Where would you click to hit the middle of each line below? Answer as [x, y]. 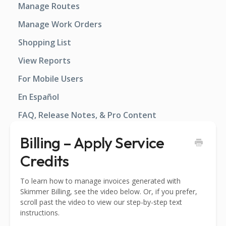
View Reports [44, 61]
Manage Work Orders [60, 24]
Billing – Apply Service [92, 143]
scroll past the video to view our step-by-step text [101, 202]
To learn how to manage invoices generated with [100, 181]
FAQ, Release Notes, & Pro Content [87, 115]
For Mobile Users [51, 79]
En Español [39, 97]
